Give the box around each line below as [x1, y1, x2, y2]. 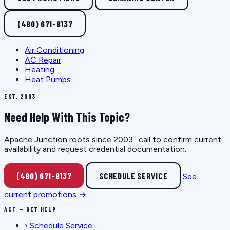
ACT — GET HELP [4, 205, 56, 213]
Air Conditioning [25, 45, 84, 55]
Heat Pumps [25, 74, 71, 84]
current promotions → [4, 189, 86, 199]
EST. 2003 [4, 92, 36, 100]
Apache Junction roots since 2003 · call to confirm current [4, 135, 221, 145]
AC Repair [25, 54, 61, 65]
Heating [25, 64, 54, 74]
